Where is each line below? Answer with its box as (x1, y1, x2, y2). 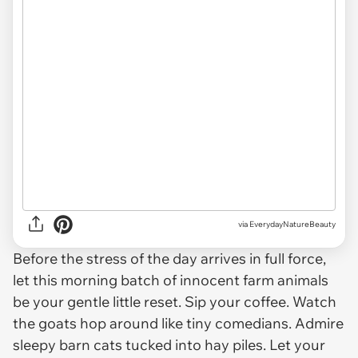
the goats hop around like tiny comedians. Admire (13, 313, 344, 332)
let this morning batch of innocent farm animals (13, 270, 328, 289)
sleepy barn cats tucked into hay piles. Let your (13, 335, 325, 354)
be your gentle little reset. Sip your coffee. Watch (13, 292, 336, 311)
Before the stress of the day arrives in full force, (13, 249, 326, 268)
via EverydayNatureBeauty (238, 219, 336, 230)
